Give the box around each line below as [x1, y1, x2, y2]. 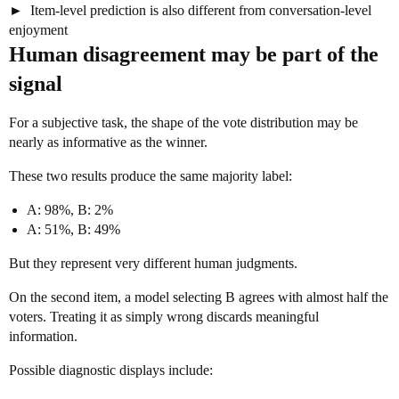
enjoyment [9, 22, 68, 37]
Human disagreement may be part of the [9, 43, 379, 66]
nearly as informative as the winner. [9, 134, 208, 150]
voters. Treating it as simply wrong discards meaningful [9, 309, 319, 324]
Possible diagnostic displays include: [9, 362, 213, 378]
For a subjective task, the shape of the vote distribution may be [9, 115, 358, 130]
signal [9, 72, 62, 95]
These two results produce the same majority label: [9, 168, 292, 183]
